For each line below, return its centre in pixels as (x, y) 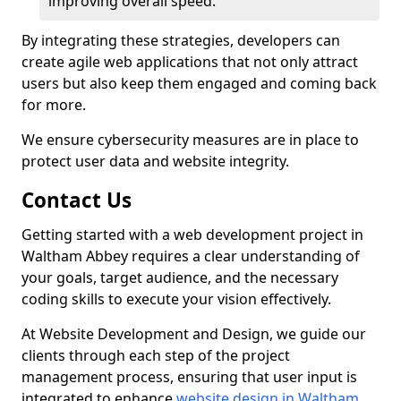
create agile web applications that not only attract (190, 62)
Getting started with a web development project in (192, 235)
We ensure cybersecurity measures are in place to (190, 140)
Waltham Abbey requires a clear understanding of (191, 256)
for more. (54, 105)
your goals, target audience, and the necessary (180, 277)
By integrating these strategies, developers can (181, 40)
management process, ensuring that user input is (189, 377)
